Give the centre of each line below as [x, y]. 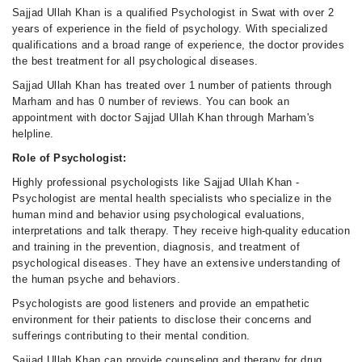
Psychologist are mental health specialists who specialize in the [172, 198]
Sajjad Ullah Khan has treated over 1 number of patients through [172, 85]
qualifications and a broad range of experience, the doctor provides [179, 45]
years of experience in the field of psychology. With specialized [170, 29]
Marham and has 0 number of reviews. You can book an [151, 101]
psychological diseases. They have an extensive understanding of [177, 263]
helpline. [33, 134]
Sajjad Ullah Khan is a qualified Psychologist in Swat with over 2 [173, 13]
